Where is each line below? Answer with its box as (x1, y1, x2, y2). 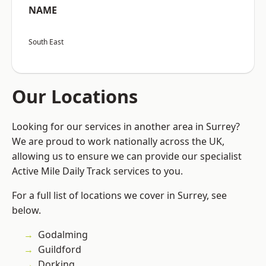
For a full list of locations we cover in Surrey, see (12, 189, 227, 202)
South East (28, 37, 64, 47)
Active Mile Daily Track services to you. (12, 164, 183, 178)
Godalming (38, 228, 88, 242)
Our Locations (12, 84, 138, 109)
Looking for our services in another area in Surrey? (12, 120, 240, 134)
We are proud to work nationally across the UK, (12, 135, 224, 148)
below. (12, 204, 41, 217)
